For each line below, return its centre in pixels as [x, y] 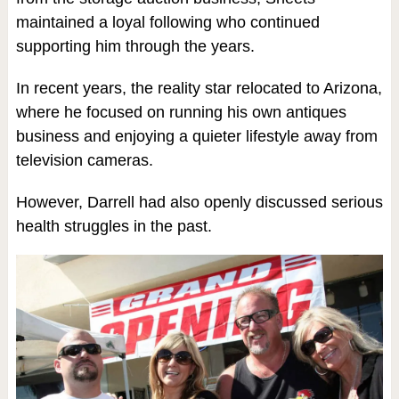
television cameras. [84, 160]
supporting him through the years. [135, 46]
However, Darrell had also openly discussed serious [199, 202]
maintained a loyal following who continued [167, 22]
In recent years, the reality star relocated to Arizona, [199, 88]
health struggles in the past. [114, 226]
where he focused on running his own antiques [181, 112]
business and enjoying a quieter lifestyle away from [196, 136]
